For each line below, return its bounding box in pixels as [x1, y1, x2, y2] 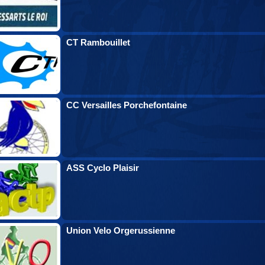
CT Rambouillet [66, 37, 130, 47]
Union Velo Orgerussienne [66, 225, 175, 235]
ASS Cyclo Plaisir [66, 163, 139, 173]
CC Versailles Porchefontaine [66, 100, 187, 110]
